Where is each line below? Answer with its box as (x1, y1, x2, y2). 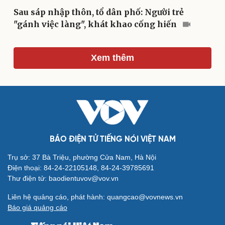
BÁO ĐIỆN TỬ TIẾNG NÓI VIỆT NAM (49, 135, 176, 144)
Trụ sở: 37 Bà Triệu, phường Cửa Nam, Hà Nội (8, 153, 156, 162)
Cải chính (8, 85, 40, 93)
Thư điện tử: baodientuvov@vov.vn (8, 174, 119, 183)
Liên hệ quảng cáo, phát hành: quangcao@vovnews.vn (8, 193, 183, 201)
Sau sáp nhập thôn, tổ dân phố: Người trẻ (14, 7, 184, 18)
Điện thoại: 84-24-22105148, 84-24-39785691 (8, 164, 154, 172)
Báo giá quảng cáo (8, 203, 67, 212)
